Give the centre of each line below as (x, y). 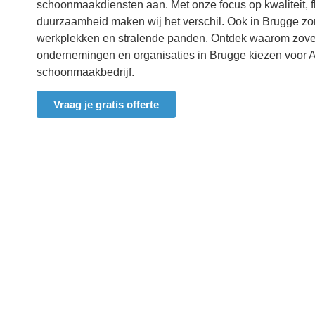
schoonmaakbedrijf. (85, 72)
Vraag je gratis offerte (106, 105)
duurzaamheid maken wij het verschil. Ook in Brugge (168, 21)
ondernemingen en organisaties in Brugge (141, 55)
